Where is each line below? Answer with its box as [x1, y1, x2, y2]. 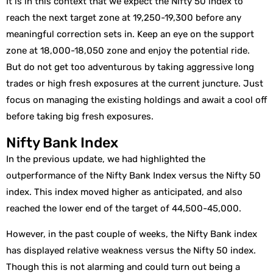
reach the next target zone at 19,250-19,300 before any [6, 12, 241, 24]
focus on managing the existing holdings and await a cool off [6, 94, 267, 106]
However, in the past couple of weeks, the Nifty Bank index [6, 228, 257, 239]
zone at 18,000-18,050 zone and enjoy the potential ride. [6, 45, 250, 57]
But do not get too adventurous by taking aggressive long [6, 62, 254, 73]
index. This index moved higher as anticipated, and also [6, 186, 243, 197]
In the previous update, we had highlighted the [6, 153, 205, 165]
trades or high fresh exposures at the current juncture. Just [6, 78, 263, 90]
